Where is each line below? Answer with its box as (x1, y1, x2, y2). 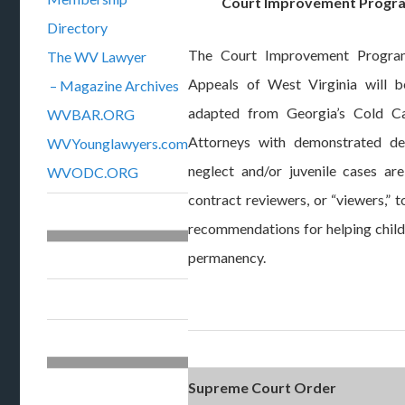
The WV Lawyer (47, 48, 147, 65)
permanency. (188, 249, 267, 266)
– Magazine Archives (50, 77, 180, 94)
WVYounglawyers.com (47, 135, 189, 152)
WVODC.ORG (47, 164, 139, 181)
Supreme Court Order (188, 379, 337, 396)
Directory (47, 19, 108, 36)
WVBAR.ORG (47, 106, 136, 123)
